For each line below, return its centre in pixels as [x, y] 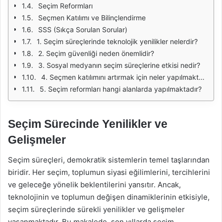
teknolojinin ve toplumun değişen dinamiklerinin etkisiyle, [109, 197]
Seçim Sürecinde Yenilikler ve [88, 124]
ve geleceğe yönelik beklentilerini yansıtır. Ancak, [94, 184]
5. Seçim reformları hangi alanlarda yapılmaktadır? [121, 89]
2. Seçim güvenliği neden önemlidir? [96, 53]
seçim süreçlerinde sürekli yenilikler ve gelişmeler [96, 209]
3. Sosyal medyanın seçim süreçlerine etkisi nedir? [119, 65]
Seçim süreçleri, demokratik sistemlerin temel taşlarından [109, 160]
